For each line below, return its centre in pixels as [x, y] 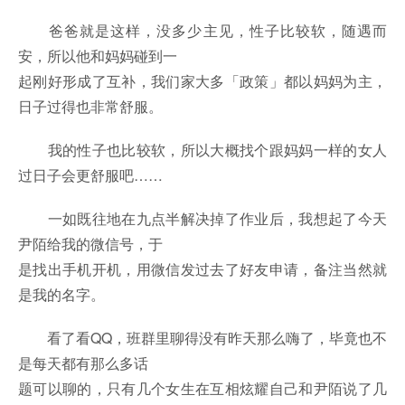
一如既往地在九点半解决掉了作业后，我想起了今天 [202, 219]
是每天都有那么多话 [83, 363]
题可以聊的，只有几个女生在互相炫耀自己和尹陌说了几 [202, 389]
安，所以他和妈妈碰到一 [98, 56]
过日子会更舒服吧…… [90, 175]
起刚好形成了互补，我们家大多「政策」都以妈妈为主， [202, 81]
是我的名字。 [61, 295]
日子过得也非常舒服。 [90, 107]
